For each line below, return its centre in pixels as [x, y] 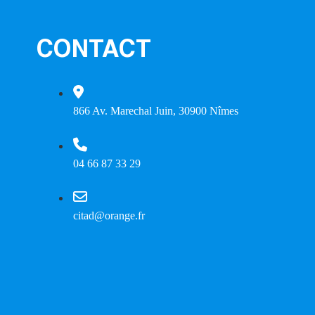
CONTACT [94, 51]
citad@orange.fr [109, 216]
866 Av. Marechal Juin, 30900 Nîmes [156, 110]
